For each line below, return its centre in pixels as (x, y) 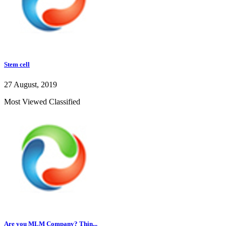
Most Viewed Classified (42, 101)
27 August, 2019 (31, 84)
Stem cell (17, 65)
